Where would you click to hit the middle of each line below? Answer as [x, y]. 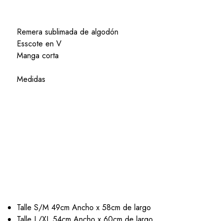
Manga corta [37, 56]
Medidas [31, 79]
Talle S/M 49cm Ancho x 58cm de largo [84, 208]
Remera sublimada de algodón [67, 32]
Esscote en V [39, 44]
